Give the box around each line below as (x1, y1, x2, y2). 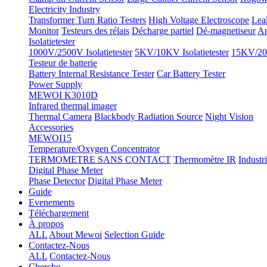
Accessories (29, 122, 73, 132)
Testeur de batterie (29, 58, 97, 68)
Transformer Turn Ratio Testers (29, 15, 146, 25)
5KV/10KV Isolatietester (135, 47, 229, 57)
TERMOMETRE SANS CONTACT (29, 154, 171, 164)
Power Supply (29, 79, 82, 89)
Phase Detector (29, 176, 85, 186)
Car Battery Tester (157, 69, 225, 79)
